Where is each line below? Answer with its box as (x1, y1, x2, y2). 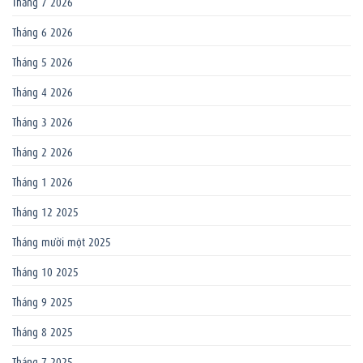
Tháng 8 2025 (12, 322, 73, 339)
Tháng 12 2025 (12, 202, 79, 219)
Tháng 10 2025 (12, 262, 79, 279)
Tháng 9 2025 (12, 292, 73, 309)
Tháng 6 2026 (12, 22, 73, 39)
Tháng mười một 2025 (12, 232, 111, 249)
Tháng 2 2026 (12, 142, 73, 159)
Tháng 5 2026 (12, 52, 73, 69)
